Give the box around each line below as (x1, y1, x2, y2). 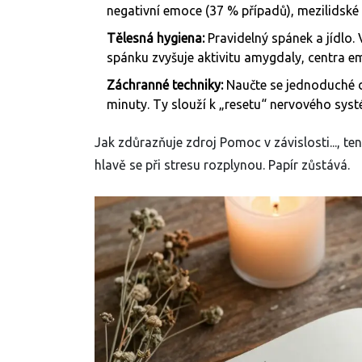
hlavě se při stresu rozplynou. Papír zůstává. (95, 158, 350, 173)
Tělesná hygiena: (107, 31, 204, 46)
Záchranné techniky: (107, 78, 223, 93)
